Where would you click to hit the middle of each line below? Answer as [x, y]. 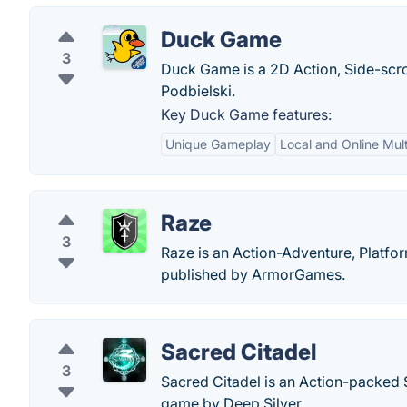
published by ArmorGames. [253, 274]
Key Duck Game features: [246, 114]
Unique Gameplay [218, 144]
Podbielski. [198, 91]
